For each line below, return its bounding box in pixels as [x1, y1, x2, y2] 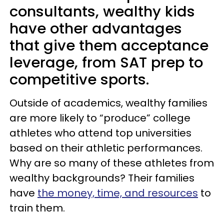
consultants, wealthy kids [9, 1, 195, 21]
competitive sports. [9, 69, 153, 89]
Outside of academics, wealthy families [9, 96, 207, 110]
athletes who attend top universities [9, 126, 191, 140]
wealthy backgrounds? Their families [9, 171, 194, 185]
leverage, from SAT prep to [9, 52, 203, 72]
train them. [9, 201, 67, 215]
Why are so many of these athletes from [9, 156, 214, 170]
